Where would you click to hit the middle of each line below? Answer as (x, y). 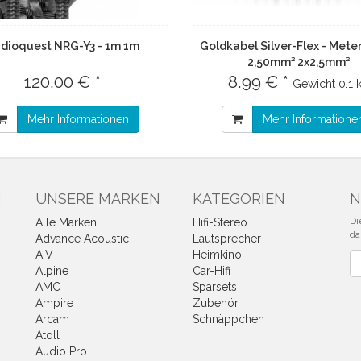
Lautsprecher (227, 239)
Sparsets (215, 287)
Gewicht (313, 84)
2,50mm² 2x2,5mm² (298, 62)
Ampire (54, 303)
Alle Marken (66, 222)
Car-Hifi (212, 271)
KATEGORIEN (239, 199)
